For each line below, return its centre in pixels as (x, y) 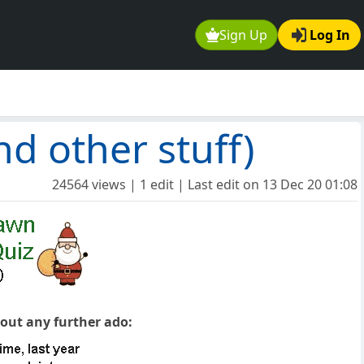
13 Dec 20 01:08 (310, 185)
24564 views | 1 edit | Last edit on (157, 185)
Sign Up (244, 35)
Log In (330, 35)
